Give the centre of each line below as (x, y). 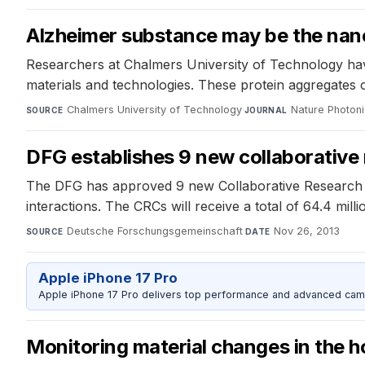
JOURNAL (266, 110)
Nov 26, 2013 (306, 231)
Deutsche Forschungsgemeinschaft (154, 231)
